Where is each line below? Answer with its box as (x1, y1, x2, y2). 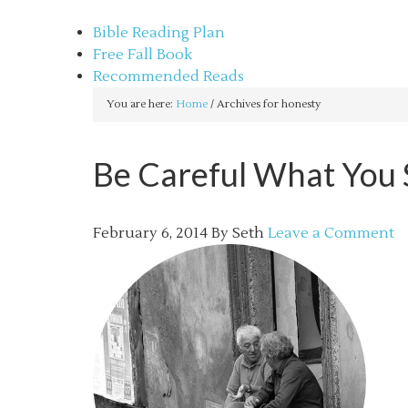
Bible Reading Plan (93, 24, 225, 42)
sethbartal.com (93, 2, 199, 20)
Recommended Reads (93, 67, 244, 86)
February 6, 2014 (93, 224, 208, 242)
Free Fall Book (93, 46, 192, 64)
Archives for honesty (214, 97, 321, 111)
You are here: (107, 97, 176, 111)
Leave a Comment (268, 224, 394, 242)
